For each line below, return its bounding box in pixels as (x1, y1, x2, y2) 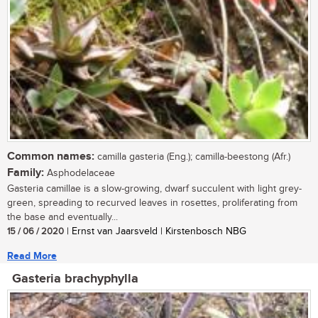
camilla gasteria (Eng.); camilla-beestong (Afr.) (94, 151, 290, 163)
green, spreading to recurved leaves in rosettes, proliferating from (7, 197, 297, 209)
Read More (7, 250, 57, 263)
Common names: (7, 150, 94, 164)
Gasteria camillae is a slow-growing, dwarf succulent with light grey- (7, 183, 302, 195)
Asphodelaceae (44, 168, 115, 180)
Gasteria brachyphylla (12, 271, 138, 287)
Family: (7, 166, 44, 180)
